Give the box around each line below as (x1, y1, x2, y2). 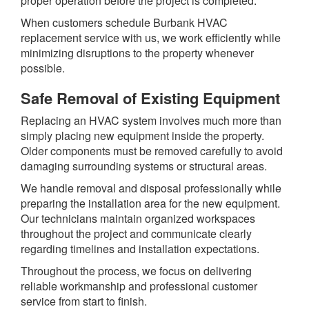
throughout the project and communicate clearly (21, 226, 252, 242)
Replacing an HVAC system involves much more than (21, 112, 281, 129)
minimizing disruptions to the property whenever (21, 45, 254, 61)
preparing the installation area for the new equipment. (21, 195, 280, 212)
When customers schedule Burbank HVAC (21, 14, 228, 31)
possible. (21, 60, 65, 77)
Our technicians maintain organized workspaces (21, 210, 255, 227)
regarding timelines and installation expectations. (21, 241, 259, 257)
